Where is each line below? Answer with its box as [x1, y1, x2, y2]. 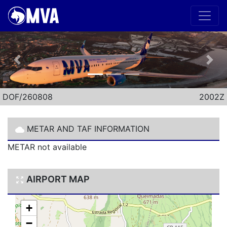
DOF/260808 [3, 92, 53, 102]
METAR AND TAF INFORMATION [24, 124, 149, 134]
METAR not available [8, 142, 87, 152]
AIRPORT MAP [24, 174, 90, 184]
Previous [16, 60, 50, 70]
